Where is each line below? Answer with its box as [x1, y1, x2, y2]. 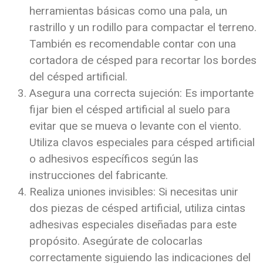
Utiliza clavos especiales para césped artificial [29, 135, 255, 149]
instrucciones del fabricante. [29, 168, 168, 182]
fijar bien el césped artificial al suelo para [29, 102, 230, 116]
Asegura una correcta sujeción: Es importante [29, 86, 254, 100]
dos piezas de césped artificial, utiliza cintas [29, 201, 245, 215]
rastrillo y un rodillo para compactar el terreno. [29, 20, 257, 34]
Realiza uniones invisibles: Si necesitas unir [29, 184, 238, 198]
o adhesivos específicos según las [29, 151, 198, 166]
